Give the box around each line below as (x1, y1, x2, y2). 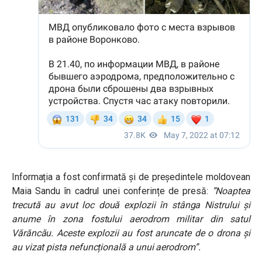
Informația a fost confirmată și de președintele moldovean (12, 171, 250, 182)
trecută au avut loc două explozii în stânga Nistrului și (12, 199, 250, 211)
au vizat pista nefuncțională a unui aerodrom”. (12, 242, 201, 253)
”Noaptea (212, 185, 250, 196)
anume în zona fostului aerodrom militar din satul (12, 213, 250, 225)
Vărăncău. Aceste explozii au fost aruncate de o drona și (12, 227, 250, 239)
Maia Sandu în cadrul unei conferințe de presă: (12, 185, 212, 196)
